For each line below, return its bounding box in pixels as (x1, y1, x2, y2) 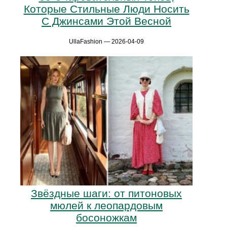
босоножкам (76, 212, 137, 224)
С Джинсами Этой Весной (42, 15, 171, 27)
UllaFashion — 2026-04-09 (69, 37, 144, 45)
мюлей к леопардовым (50, 200, 163, 212)
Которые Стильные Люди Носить (23, 3, 190, 15)
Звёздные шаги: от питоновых (31, 187, 182, 200)
